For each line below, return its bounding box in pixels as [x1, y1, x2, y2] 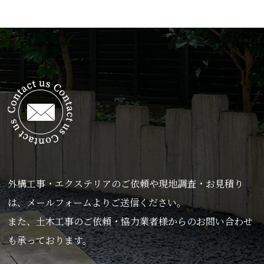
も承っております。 [7, 233, 92, 247]
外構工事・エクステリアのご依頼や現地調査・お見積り [7, 176, 243, 190]
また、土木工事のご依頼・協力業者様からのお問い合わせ [7, 214, 253, 228]
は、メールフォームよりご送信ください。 [7, 195, 186, 209]
